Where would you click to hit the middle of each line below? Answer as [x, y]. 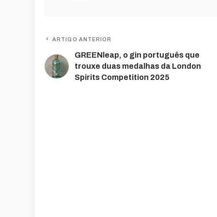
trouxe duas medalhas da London [138, 66]
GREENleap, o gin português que [137, 55]
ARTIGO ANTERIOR [82, 39]
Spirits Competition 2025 [122, 77]
